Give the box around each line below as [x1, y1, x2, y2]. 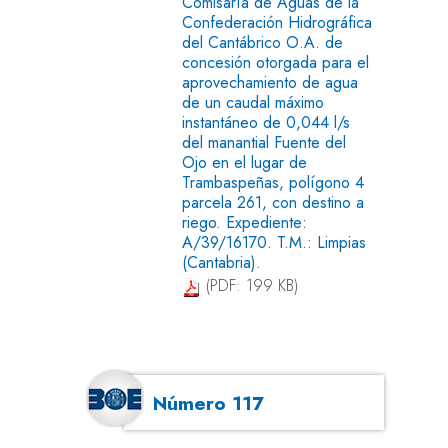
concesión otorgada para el [182, 50, 369, 74]
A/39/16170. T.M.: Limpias [182, 230, 366, 254]
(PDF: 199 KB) [201, 274, 298, 298]
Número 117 [153, 388, 265, 417]
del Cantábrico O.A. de [182, 30, 343, 54]
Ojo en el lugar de [182, 150, 307, 174]
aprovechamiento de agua [182, 70, 358, 94]
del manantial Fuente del [182, 130, 346, 154]
